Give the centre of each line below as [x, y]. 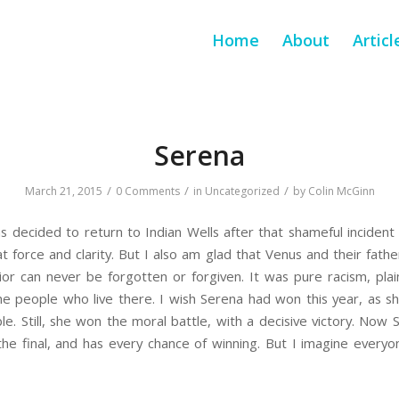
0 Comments [147, 191]
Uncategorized [242, 191]
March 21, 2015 [63, 191]
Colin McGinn [341, 191]
